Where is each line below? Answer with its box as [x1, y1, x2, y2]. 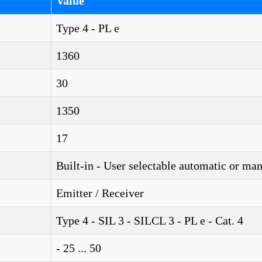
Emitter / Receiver [56, 187, 144, 199]
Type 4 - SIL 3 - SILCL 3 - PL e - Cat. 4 [56, 214, 243, 227]
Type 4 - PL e [56, 22, 119, 35]
